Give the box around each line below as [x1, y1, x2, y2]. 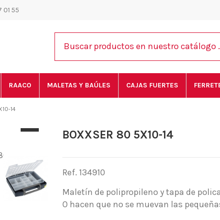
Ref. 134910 [62, 167, 105, 178]
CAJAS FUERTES [126, 81, 178, 89]
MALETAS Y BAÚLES [47, 81, 110, 89]
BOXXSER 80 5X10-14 [62, 128, 173, 141]
